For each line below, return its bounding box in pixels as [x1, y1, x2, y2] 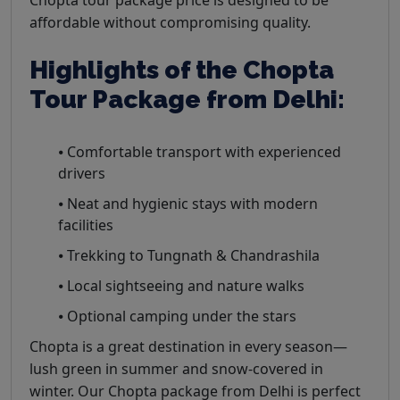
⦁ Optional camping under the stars [58, 305, 296, 326]
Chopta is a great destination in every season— [29, 336, 347, 356]
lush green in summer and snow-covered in [29, 358, 323, 379]
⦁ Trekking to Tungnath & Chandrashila [58, 245, 320, 265]
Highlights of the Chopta [29, 54, 334, 85]
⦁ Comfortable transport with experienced [58, 141, 341, 162]
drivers [58, 162, 105, 183]
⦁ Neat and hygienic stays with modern [58, 193, 318, 213]
